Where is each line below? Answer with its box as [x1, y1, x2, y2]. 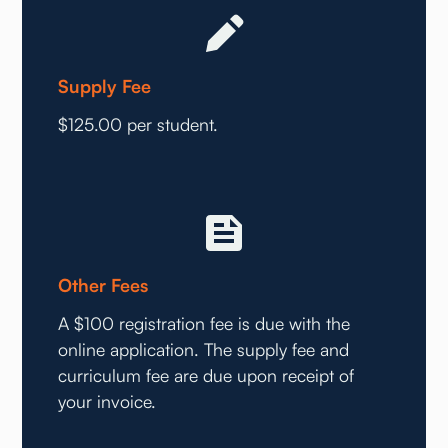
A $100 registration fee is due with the [58, 312, 351, 335]
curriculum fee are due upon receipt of [58, 364, 355, 387]
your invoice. [58, 390, 157, 413]
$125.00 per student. [58, 113, 219, 136]
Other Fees [58, 274, 149, 297]
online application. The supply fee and [58, 338, 350, 361]
